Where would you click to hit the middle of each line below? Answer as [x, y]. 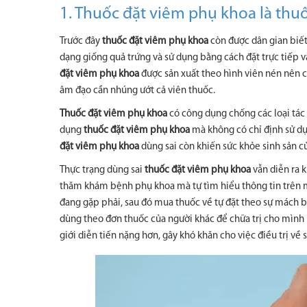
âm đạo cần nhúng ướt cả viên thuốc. [137, 91]
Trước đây [81, 41]
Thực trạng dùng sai [102, 170]
